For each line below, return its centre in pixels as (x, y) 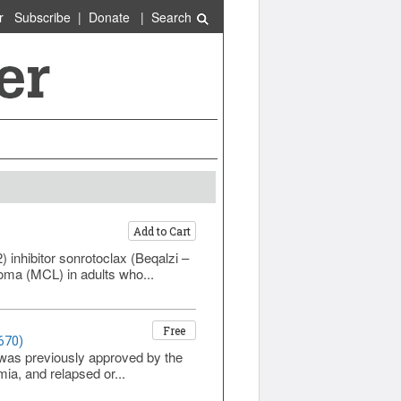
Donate (109, 17)
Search (173, 17)
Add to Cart (162, 231)
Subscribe (42, 17)
